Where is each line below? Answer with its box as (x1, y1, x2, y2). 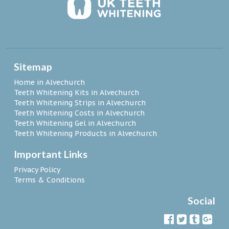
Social (188, 195, 215, 207)
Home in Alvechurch (14, 78, 85, 87)
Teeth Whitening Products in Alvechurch (14, 129, 157, 139)
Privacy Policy (14, 165, 60, 175)
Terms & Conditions (14, 175, 85, 185)
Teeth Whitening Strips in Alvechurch (14, 98, 146, 108)
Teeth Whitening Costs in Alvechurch (14, 108, 145, 118)
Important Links (14, 148, 87, 161)
